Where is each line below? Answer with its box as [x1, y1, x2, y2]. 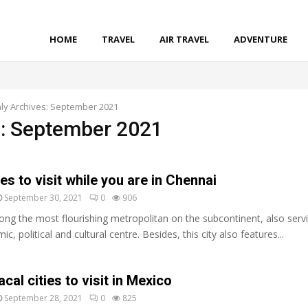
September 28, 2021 [4, 292, 82, 304]
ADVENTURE [234, 33, 287, 45]
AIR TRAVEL [159, 33, 209, 45]
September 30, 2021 [4, 192, 82, 203]
